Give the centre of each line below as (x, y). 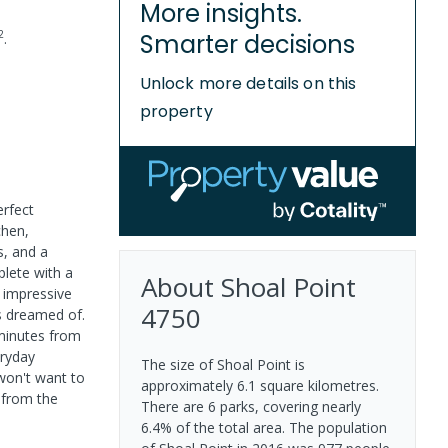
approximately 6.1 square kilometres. (259, 385)
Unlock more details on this (248, 83)
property (176, 111)
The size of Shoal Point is (222, 364)
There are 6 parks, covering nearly (250, 406)
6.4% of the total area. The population (263, 427)
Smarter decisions (247, 44)
